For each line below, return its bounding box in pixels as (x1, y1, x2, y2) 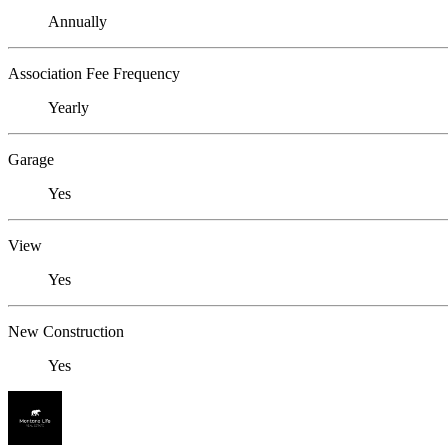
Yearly (48, 98, 89, 116)
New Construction (8, 322, 124, 340)
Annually (48, 12, 107, 30)
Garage (8, 150, 54, 168)
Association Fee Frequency (8, 64, 180, 82)
